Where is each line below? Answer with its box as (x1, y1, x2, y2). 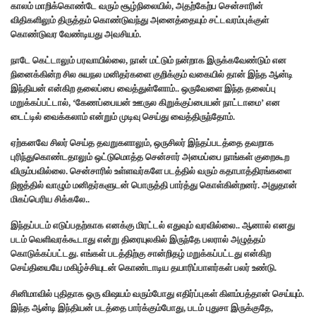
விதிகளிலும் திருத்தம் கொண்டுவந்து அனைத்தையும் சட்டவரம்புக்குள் (11, 14, 269, 25)
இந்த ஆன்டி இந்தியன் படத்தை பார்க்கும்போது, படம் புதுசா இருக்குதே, (11, 302, 273, 313)
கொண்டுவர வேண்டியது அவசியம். (11, 28, 141, 39)
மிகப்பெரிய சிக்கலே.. (11, 193, 90, 205)
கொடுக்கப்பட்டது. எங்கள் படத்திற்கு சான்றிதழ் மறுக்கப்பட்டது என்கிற (11, 248, 271, 259)
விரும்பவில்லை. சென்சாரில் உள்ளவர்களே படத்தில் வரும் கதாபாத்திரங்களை (11, 165, 291, 176)
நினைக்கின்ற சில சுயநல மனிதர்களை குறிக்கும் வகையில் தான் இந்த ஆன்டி (11, 68, 293, 80)
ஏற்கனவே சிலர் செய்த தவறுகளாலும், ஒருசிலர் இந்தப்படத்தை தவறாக (11, 137, 274, 148)
